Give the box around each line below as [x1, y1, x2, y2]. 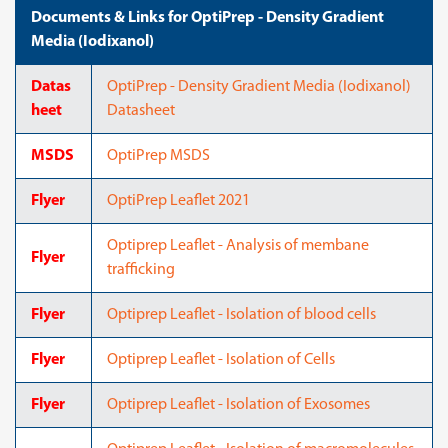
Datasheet [107, 103, 175, 119]
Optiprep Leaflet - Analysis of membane [107, 238, 369, 254]
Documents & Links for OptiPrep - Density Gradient [31, 10, 384, 26]
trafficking [107, 262, 175, 278]
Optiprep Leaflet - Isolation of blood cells [107, 307, 376, 323]
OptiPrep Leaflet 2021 [107, 193, 250, 209]
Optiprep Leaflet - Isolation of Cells [107, 352, 335, 368]
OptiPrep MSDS [107, 148, 210, 164]
